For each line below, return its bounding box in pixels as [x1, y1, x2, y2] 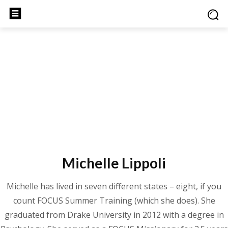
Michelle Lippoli [62, 154, 166, 172]
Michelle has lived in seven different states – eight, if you [7, 181, 221, 192]
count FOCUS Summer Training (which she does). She [13, 195, 215, 206]
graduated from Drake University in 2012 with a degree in [4, 209, 224, 220]
